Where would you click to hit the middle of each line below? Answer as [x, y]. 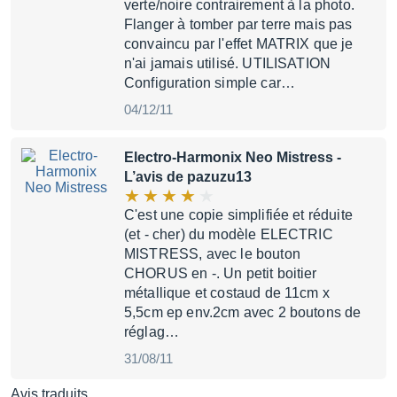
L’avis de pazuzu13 [188, 177]
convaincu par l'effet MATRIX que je [239, 44]
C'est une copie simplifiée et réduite [238, 215]
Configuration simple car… [210, 83]
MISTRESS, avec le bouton [212, 254]
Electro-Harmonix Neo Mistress [229, 157]
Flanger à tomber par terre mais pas [238, 24]
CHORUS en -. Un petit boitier [221, 273]
